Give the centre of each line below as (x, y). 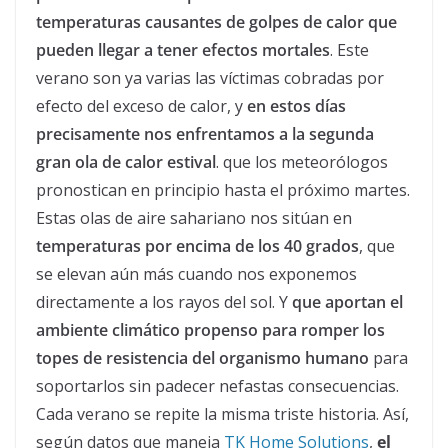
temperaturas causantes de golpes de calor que (216, 22)
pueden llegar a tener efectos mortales (183, 50)
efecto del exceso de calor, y (141, 106)
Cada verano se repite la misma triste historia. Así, (222, 414)
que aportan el (347, 302)
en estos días (296, 106)
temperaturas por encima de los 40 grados (197, 246)
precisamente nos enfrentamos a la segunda (205, 134)
